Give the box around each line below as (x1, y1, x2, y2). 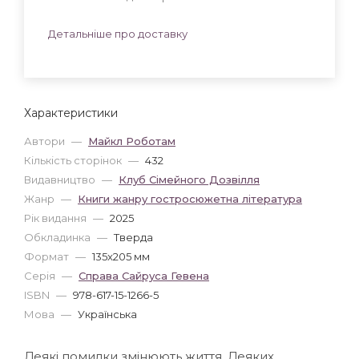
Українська (78, 307, 137, 321)
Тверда (114, 230, 153, 244)
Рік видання (24, 211, 89, 224)
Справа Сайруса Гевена (79, 268, 209, 282)
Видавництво (24, 172, 98, 186)
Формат (24, 249, 71, 263)
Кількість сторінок (24, 153, 124, 167)
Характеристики (24, 105, 118, 120)
